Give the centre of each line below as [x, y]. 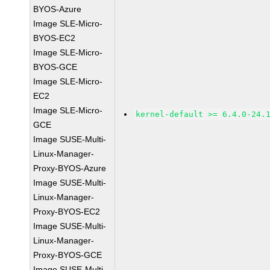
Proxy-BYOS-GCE [68, 255]
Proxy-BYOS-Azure [70, 168]
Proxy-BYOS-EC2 [67, 212]
